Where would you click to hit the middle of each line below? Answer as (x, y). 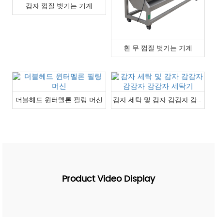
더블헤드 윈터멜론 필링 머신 (59, 100)
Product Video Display (108, 179)
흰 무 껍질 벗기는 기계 (158, 48)
